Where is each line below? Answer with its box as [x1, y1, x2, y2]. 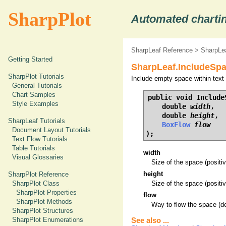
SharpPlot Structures [12, 207, 73, 214]
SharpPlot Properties [16, 189, 77, 196]
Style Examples [12, 100, 59, 107]
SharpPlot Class [12, 180, 60, 187]
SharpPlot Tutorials [8, 73, 64, 80]
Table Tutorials [12, 144, 55, 152]
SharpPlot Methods [16, 198, 72, 205]
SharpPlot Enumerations [12, 216, 83, 223]
